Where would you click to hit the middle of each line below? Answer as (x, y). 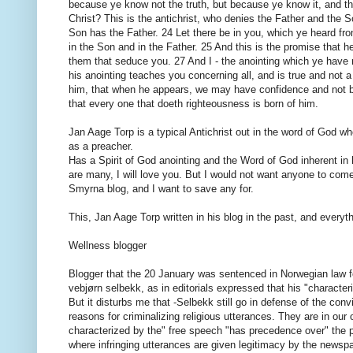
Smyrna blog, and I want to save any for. (161, 189)
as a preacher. (101, 147)
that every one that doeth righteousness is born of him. (193, 104)
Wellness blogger (108, 246)
